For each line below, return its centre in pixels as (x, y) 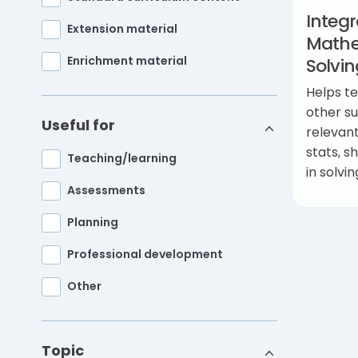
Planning (93, 223)
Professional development (145, 255)
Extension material (122, 29)
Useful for (78, 125)
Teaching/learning (122, 159)
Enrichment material (127, 61)
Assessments (106, 191)
